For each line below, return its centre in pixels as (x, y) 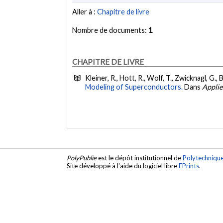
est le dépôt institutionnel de (140, 158)
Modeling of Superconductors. (135, 87)
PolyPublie (82, 158)
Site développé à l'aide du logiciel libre (123, 166)
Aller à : (85, 12)
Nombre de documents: (111, 30)
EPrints (189, 166)
